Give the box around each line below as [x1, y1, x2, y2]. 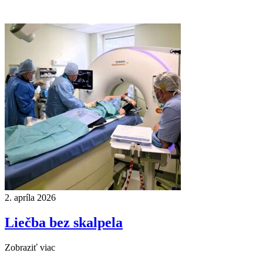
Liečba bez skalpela [5, 215, 123, 231]
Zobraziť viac [5, 242, 55, 253]
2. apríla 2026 [5, 193, 56, 203]
